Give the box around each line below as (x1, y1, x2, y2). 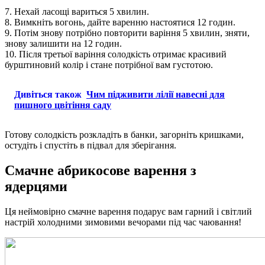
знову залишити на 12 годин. (5, 38, 122, 49)
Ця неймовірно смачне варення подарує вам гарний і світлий (5, 206, 252, 217)
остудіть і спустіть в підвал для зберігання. (5, 140, 176, 151)
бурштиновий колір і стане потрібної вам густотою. (5, 60, 213, 70)
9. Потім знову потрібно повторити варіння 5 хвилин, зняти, (5, 28, 250, 38)
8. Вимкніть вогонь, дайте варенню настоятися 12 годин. (5, 17, 235, 28)
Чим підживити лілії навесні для (86, 89, 225, 100)
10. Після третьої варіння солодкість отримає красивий (5, 49, 227, 60)
